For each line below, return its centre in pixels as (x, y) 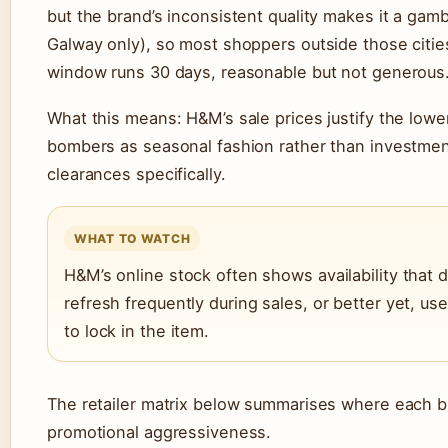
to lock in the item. (137, 330)
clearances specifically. (136, 173)
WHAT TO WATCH (132, 238)
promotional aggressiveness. (159, 431)
